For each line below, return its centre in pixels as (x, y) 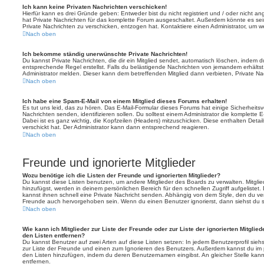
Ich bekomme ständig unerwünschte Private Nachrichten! (105, 54)
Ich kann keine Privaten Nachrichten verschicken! (95, 7)
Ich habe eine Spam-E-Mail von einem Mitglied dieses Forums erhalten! (125, 101)
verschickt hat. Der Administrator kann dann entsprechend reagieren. (116, 127)
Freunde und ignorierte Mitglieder (109, 163)
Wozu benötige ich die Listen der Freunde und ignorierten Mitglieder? (121, 175)
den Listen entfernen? (54, 235)
